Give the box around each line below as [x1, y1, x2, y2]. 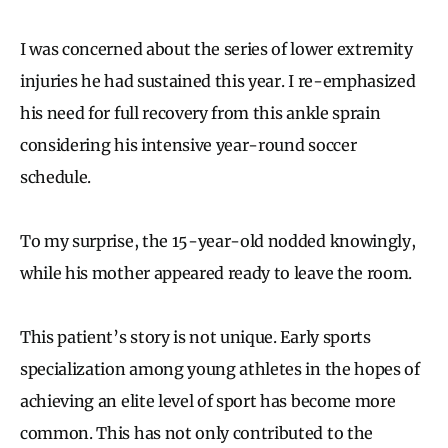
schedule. [20, 166, 92, 187]
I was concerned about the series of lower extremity [20, 38, 413, 59]
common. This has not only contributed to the [20, 422, 373, 443]
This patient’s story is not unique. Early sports [20, 326, 371, 347]
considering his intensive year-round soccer [20, 134, 357, 155]
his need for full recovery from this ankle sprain [20, 102, 381, 123]
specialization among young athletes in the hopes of [20, 358, 420, 379]
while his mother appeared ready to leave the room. [20, 262, 416, 283]
